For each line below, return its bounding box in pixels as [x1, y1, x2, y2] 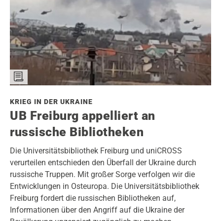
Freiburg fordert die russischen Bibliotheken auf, [10, 193, 176, 203]
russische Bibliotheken [10, 125, 144, 140]
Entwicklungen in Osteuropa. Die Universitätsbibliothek [10, 182, 199, 191]
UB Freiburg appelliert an [10, 109, 155, 123]
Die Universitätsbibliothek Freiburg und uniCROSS [10, 146, 182, 156]
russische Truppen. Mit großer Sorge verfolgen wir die [10, 170, 195, 180]
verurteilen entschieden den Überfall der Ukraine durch [10, 158, 196, 168]
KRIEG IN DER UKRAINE [10, 98, 93, 106]
